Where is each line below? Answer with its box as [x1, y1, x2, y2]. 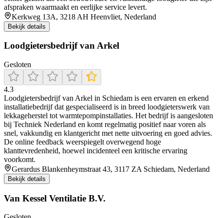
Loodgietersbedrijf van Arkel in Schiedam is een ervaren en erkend [4, 93, 209, 102]
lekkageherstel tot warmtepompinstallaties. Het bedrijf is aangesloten [4, 111, 213, 120]
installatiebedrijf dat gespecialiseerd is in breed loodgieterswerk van [4, 102, 210, 111]
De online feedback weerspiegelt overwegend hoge [4, 137, 161, 146]
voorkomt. [4, 155, 36, 163]
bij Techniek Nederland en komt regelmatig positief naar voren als [4, 120, 206, 128]
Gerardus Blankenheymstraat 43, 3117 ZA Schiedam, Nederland [12, 164, 210, 173]
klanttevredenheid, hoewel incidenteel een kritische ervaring [4, 146, 187, 155]
